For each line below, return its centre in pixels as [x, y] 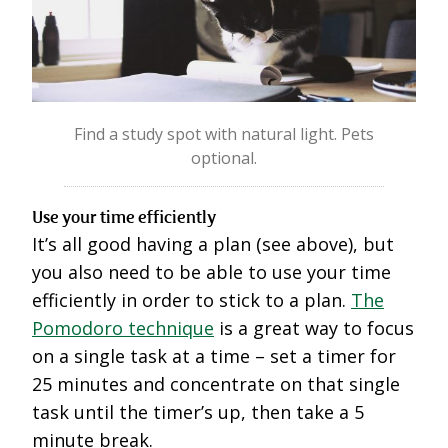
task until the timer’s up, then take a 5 [198, 412]
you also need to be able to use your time [211, 272]
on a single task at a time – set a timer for [214, 356]
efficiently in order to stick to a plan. [191, 300]
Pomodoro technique [123, 328]
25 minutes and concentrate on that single [216, 384]
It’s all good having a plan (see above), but [213, 244]
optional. [224, 158]
